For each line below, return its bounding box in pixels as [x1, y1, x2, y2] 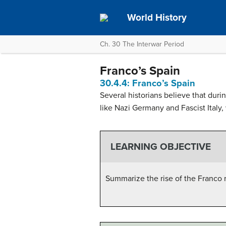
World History [127, 12, 187, 23]
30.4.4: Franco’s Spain [100, 78, 195, 89]
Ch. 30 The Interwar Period [100, 40, 184, 48]
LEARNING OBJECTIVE [110, 141, 211, 153]
